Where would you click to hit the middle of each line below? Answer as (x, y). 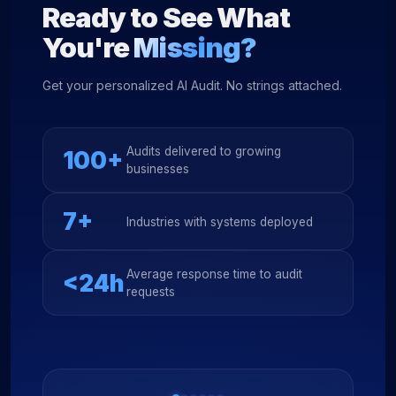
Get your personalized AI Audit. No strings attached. (192, 85)
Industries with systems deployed (220, 221)
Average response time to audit (214, 274)
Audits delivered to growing (204, 151)
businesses (158, 169)
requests (151, 292)
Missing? (195, 48)
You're (88, 48)
